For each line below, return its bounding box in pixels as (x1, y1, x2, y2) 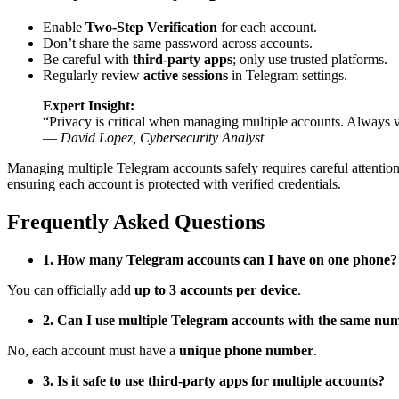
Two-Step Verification (85, 19, 217, 35)
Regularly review (43, 67, 143, 83)
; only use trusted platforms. (232, 51, 387, 67)
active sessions (143, 67, 228, 83)
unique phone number (179, 342, 313, 358)
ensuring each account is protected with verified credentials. (7, 175, 341, 191)
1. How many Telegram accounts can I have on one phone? (43, 251, 397, 267)
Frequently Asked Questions (7, 209, 265, 233)
